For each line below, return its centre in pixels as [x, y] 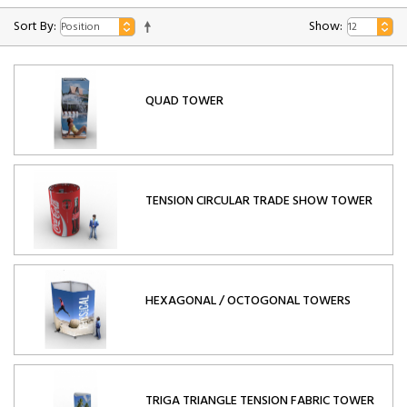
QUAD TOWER [184, 101]
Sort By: [35, 26]
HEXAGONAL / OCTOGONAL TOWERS [248, 301]
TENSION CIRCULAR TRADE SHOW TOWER [259, 201]
